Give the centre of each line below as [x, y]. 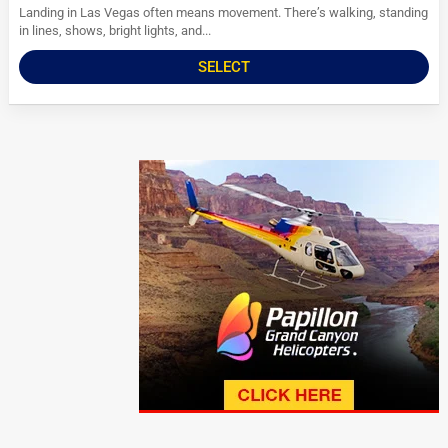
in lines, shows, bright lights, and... [115, 31]
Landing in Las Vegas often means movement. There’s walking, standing [224, 13]
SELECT [224, 67]
